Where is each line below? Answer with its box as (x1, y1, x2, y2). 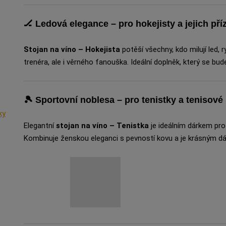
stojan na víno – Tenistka (55, 121, 149, 130)
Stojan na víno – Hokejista (23, 45, 120, 54)
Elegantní (23, 121, 56, 130)
